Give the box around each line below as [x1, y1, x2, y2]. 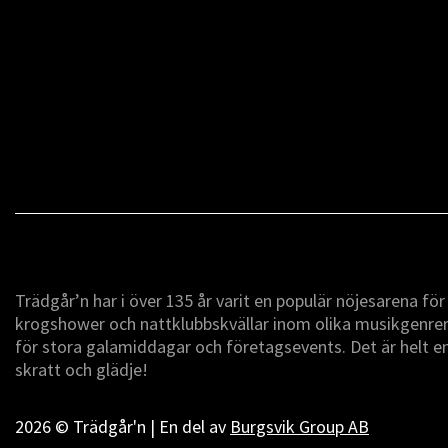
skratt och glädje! [15, 358, 148, 381]
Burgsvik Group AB [230, 415, 369, 438]
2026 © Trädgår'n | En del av [15, 415, 230, 438]
